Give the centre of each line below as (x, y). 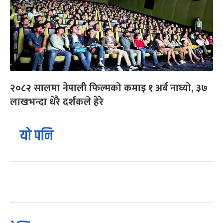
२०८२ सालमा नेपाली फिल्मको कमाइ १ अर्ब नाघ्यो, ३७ (109, 88)
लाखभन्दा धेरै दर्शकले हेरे (57, 102)
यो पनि (37, 136)
